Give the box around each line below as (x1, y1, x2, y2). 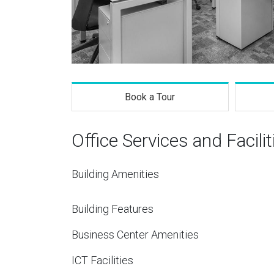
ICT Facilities (72, 254, 133, 267)
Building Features (72, 202, 154, 215)
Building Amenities (72, 168, 159, 180)
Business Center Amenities (72, 228, 199, 241)
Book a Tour (125, 91, 176, 103)
